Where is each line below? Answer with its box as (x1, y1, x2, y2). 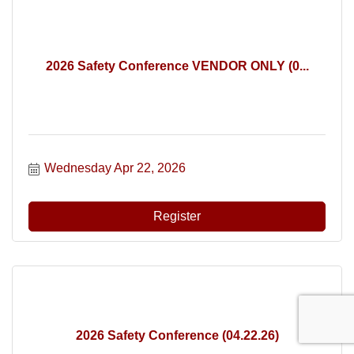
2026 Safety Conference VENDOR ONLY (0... (45, 58, 309, 73)
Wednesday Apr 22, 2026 (44, 161, 186, 175)
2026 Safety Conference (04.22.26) (75, 328, 279, 342)
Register (153, 209, 201, 223)
